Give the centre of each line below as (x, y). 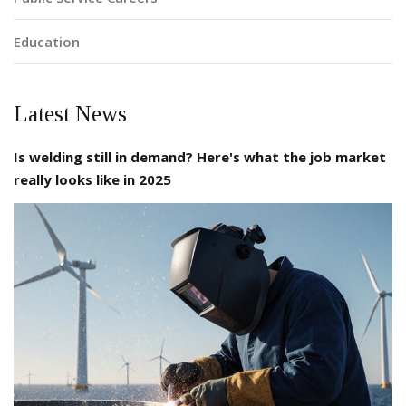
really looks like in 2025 (92, 179)
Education (47, 41)
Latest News (70, 113)
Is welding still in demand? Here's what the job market (200, 156)
